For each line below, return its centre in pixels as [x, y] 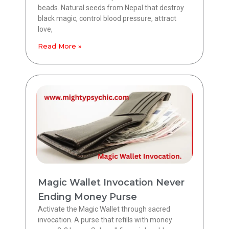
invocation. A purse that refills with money [105, 220]
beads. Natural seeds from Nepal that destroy [111, 8]
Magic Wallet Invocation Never [111, 183]
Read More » [60, 46]
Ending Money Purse [87, 197]
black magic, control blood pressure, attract [107, 19]
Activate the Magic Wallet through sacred [104, 209]
